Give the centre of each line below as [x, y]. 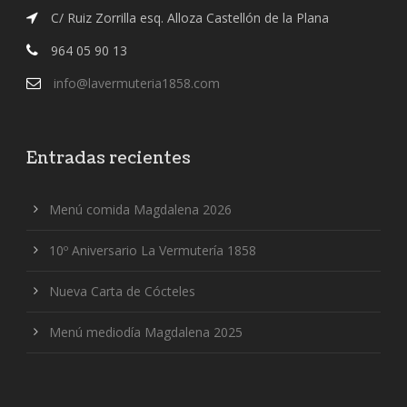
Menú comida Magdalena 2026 [140, 210]
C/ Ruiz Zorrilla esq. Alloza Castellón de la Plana [188, 18]
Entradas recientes [109, 159]
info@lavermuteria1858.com [137, 84]
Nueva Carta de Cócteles [122, 292]
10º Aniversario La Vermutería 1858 [153, 251]
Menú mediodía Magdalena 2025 [146, 333]
